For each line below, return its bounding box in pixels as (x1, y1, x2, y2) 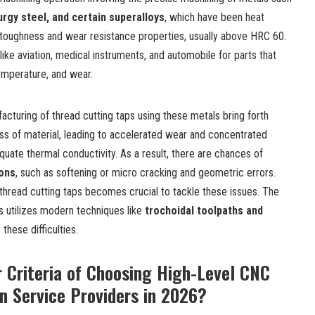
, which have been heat (165, 10, 264, 24)
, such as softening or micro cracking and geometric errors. (15, 165, 276, 179)
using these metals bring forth (138, 108, 269, 122)
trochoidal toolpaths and (145, 203, 263, 217)
